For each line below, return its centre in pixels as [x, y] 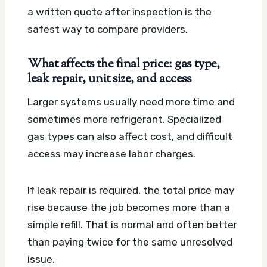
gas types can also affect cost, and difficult [130, 136]
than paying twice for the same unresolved [130, 242]
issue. [41, 259]
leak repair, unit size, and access [109, 80]
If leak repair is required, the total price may [131, 190]
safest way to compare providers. [108, 30]
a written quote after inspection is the [119, 12]
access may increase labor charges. [111, 153]
